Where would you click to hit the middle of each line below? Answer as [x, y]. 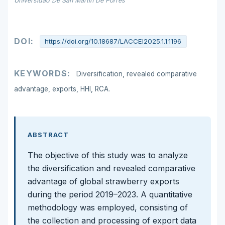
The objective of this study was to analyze [108, 155]
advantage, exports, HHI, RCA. [62, 89]
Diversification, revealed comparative [137, 74]
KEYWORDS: [44, 74]
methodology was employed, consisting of [108, 207]
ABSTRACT [48, 135]
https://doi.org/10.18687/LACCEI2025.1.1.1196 [113, 41]
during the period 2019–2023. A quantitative [110, 194]
